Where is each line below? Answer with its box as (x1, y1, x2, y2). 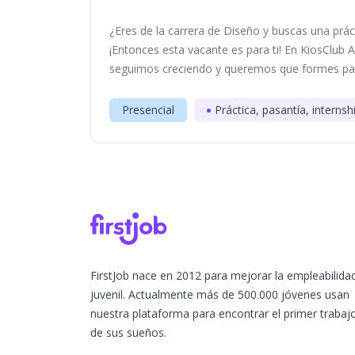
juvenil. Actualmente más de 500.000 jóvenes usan (90, 287, 349, 302)
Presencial (122, 102, 174, 117)
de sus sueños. (90, 325, 166, 340)
